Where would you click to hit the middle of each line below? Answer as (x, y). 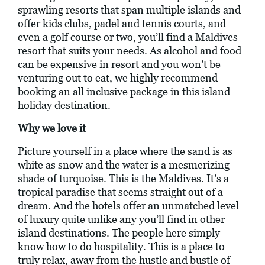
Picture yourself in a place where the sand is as (125, 151)
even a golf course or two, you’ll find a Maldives (128, 37)
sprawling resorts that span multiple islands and (129, 10)
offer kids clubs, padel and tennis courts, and (122, 24)
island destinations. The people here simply (119, 233)
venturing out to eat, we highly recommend (118, 78)
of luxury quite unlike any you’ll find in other (121, 219)
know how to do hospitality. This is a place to (121, 247)
